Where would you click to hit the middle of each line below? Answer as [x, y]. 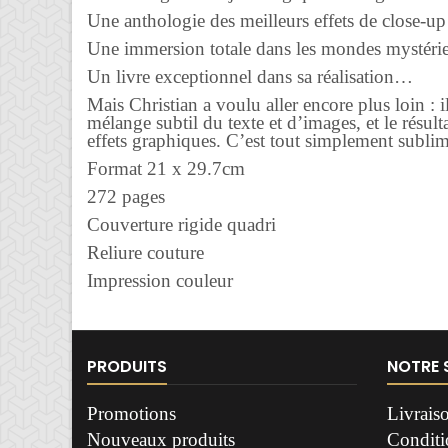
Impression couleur [160, 280]
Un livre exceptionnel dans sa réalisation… [250, 76]
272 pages [126, 196]
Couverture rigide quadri [181, 224]
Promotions [131, 413]
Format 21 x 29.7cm [166, 168]
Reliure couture [145, 252]
